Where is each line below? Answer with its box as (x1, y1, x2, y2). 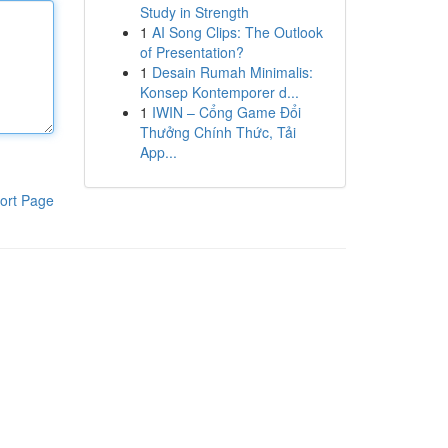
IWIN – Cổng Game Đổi (151, 102, 301, 122)
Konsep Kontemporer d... (139, 82, 299, 102)
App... (139, 142, 177, 162)
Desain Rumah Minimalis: (151, 62, 313, 82)
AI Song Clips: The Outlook (151, 22, 323, 42)
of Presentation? (139, 42, 244, 62)
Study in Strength (139, 2, 249, 22)
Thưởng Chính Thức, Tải (139, 122, 296, 142)
